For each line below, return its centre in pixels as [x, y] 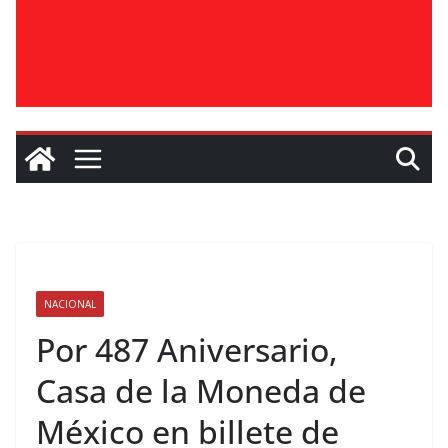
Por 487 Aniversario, [187, 349]
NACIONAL [70, 304]
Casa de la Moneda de [201, 390]
